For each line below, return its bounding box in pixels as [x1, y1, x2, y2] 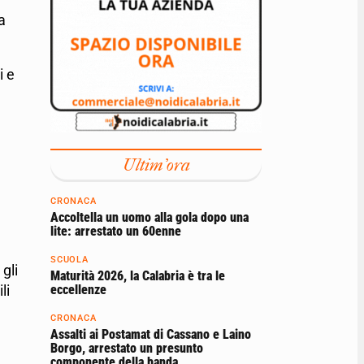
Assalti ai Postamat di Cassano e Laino [50, 327, 251, 343]
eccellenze [50, 282, 106, 298]
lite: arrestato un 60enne [50, 223, 181, 240]
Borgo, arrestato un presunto [50, 340, 203, 357]
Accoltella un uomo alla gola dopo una [50, 210, 249, 226]
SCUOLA [50, 254, 89, 266]
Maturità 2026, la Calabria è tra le [50, 268, 225, 284]
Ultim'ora [122, 155, 190, 175]
